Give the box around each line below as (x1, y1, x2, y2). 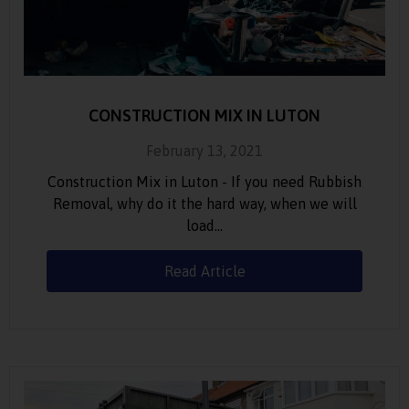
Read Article (163, 262, 246, 279)
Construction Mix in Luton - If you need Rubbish (47, 173, 362, 190)
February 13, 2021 (146, 142, 263, 159)
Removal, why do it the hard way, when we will (52, 194, 357, 212)
